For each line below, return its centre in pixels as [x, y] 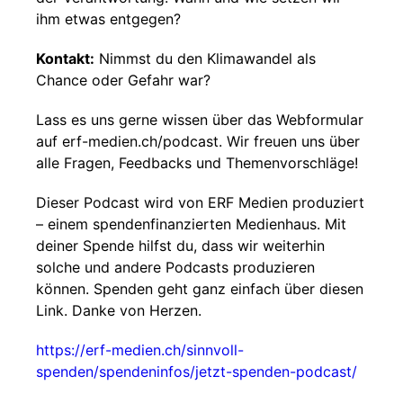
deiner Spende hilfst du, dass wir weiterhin [180, 246]
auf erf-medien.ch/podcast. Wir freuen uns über [198, 141]
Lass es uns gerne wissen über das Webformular [200, 120]
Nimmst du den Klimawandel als [205, 58]
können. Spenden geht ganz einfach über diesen [200, 289]
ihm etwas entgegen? [108, 19]
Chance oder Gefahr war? [123, 80]
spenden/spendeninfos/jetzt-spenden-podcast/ [197, 372]
